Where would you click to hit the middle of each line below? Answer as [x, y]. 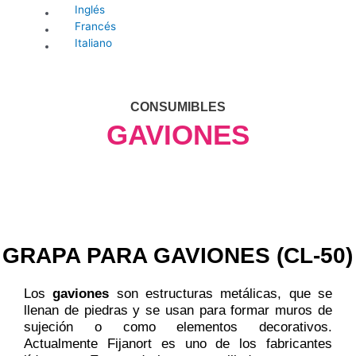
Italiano [93, 43]
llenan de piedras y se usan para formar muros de [178, 311]
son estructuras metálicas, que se [221, 294]
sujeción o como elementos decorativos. [178, 327]
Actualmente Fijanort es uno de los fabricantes [178, 344]
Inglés [89, 9]
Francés [95, 26]
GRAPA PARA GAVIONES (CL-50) [177, 256]
